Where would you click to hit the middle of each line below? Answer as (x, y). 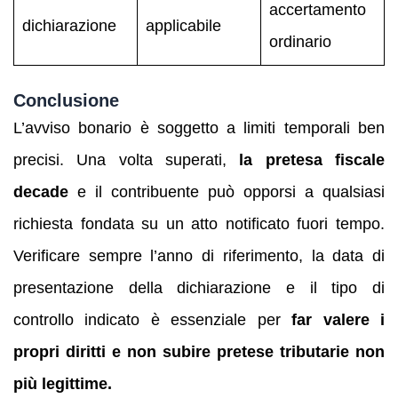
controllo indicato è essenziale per (153, 319)
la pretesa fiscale (312, 159)
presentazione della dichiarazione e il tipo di (199, 287)
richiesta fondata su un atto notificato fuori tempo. (199, 223)
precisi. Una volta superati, (127, 159)
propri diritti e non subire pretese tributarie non (199, 351)
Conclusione (66, 100)
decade (41, 191)
